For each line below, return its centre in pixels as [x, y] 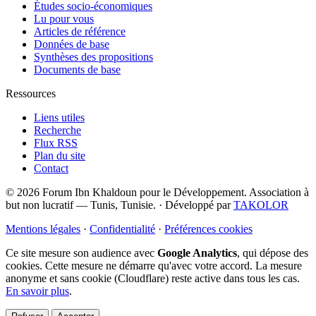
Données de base [72, 44]
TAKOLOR [261, 205]
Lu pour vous [64, 19]
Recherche [57, 130]
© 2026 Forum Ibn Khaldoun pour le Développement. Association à [157, 192]
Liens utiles [59, 117]
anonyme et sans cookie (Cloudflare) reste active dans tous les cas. [153, 278]
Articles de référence [80, 31]
